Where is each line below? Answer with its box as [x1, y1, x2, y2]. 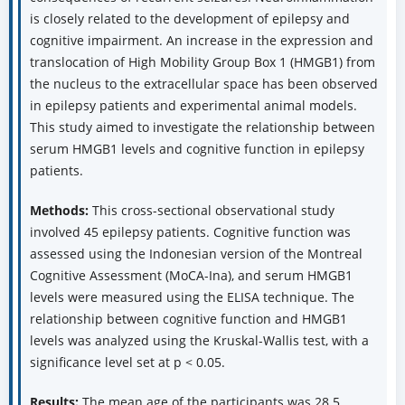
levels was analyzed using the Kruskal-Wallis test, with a [29, 332, 369, 350]
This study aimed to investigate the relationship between [29, 118, 375, 137]
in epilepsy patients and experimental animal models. [29, 97, 357, 115]
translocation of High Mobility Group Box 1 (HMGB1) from [29, 53, 375, 71]
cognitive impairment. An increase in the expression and [29, 32, 373, 50]
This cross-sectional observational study [88, 202, 334, 220]
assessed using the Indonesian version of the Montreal [29, 245, 363, 263]
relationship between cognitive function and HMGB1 [29, 310, 347, 328]
